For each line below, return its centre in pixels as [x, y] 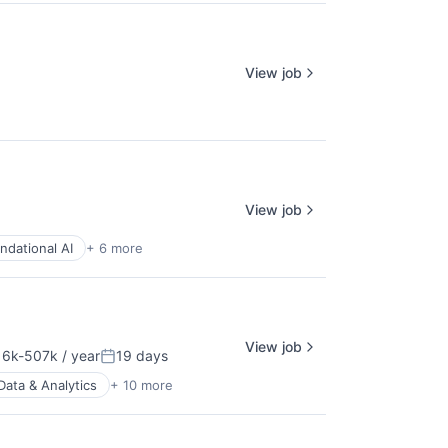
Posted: [127, 364]
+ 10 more [141, 385]
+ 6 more [114, 248]
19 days [142, 355]
